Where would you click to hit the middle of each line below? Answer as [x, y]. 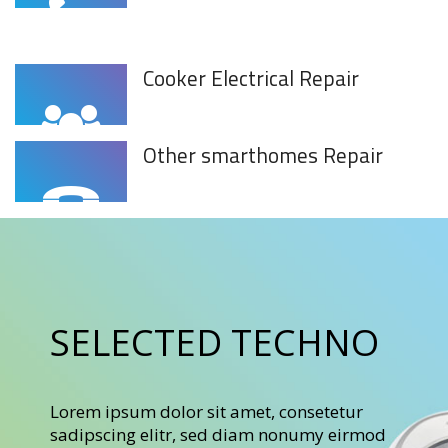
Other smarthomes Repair [263, 154]
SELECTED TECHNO [214, 342]
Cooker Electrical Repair [251, 77]
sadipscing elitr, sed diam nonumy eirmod [218, 434]
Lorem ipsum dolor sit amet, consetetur [206, 411]
